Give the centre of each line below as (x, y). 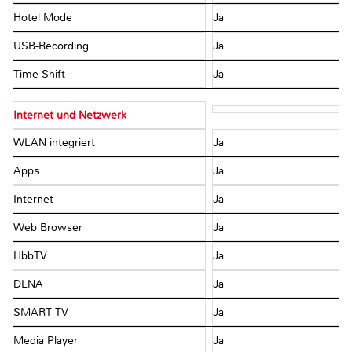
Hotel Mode (44, 18)
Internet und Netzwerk (70, 115)
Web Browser (49, 228)
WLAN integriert (56, 143)
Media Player (47, 341)
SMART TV (42, 313)
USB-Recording (53, 46)
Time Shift (41, 75)
